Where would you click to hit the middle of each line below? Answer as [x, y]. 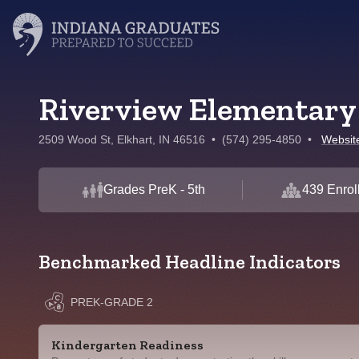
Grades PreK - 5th [154, 190]
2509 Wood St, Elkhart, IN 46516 [122, 139]
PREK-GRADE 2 [112, 302]
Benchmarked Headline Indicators [190, 262]
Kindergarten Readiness [127, 345]
